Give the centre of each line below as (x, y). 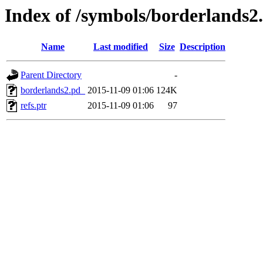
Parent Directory (51, 75)
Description (203, 47)
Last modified (121, 47)
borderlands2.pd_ (53, 90)
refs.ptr (33, 106)
